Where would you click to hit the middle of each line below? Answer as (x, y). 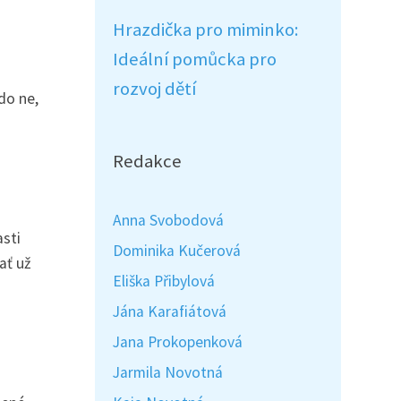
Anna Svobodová (168, 220)
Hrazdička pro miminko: (206, 30)
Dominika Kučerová (177, 251)
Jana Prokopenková (178, 342)
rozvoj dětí (154, 89)
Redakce (147, 161)
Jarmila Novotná (168, 372)
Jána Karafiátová (170, 311)
